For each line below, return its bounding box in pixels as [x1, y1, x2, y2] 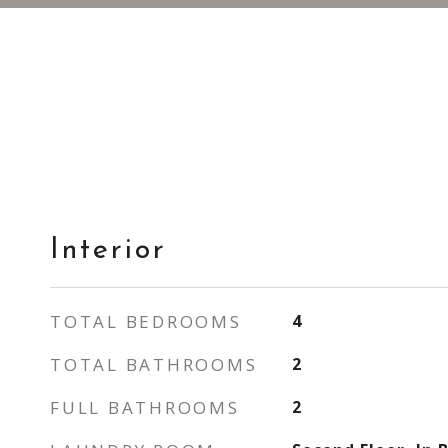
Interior [50, 236, 167, 265]
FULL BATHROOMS [50, 396, 240, 419]
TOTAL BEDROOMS [50, 310, 242, 333]
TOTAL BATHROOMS [50, 353, 258, 376]
